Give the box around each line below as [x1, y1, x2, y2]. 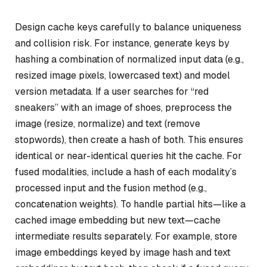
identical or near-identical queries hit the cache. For [15, 149, 242, 162]
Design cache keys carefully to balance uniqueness [15, 20, 241, 33]
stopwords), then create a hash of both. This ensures [15, 133, 243, 146]
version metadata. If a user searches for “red [15, 85, 209, 98]
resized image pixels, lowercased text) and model [15, 69, 230, 82]
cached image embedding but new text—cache [15, 213, 221, 226]
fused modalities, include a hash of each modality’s [15, 165, 237, 178]
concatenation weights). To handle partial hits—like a [15, 197, 246, 210]
